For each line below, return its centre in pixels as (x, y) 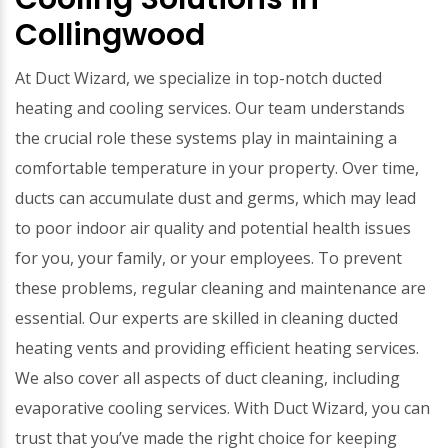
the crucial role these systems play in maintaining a (206, 138)
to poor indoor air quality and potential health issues (213, 228)
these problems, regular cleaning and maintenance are (220, 288)
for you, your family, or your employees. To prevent (208, 258)
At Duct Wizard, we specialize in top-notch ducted (198, 78)
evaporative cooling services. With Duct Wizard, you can (222, 408)
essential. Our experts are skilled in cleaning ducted (206, 318)
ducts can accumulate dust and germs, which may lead (215, 198)
